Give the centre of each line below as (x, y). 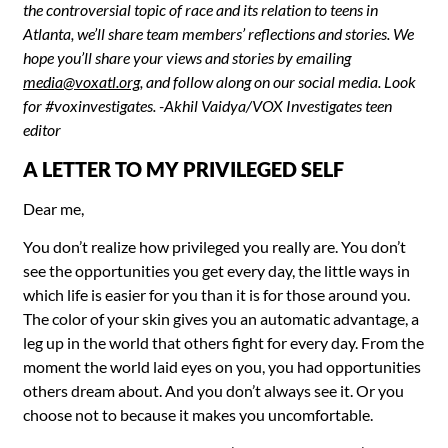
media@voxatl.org (81, 82)
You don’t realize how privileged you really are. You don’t (214, 246)
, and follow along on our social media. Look (278, 82)
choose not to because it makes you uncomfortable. (198, 414)
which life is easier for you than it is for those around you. (216, 294)
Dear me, (53, 208)
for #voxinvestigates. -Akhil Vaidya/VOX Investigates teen (207, 106)
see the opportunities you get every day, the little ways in (216, 270)
